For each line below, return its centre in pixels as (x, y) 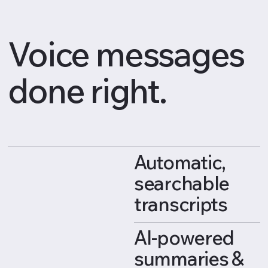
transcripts (181, 204)
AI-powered (184, 237)
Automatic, (180, 162)
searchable (182, 183)
